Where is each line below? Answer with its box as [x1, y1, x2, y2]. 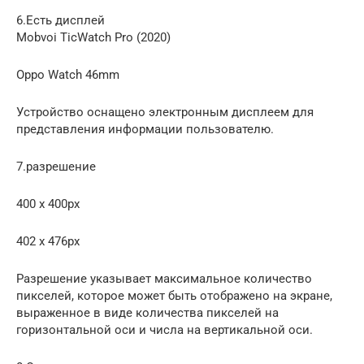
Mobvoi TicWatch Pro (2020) [16, 29, 171, 45]
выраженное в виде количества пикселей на [16, 305, 279, 320]
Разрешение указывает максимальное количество [16, 271, 312, 286]
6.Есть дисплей [16, 12, 105, 28]
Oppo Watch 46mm [16, 67, 119, 82]
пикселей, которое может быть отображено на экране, [16, 288, 332, 303]
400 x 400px [16, 196, 80, 211]
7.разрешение [16, 158, 96, 174]
